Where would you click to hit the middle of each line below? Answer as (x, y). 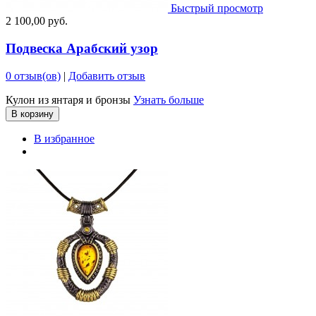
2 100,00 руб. (37, 21)
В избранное (64, 138)
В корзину (32, 114)
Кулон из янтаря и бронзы (69, 99)
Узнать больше (169, 99)
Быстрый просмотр (217, 8)
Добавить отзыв (107, 75)
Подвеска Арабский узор (82, 48)
